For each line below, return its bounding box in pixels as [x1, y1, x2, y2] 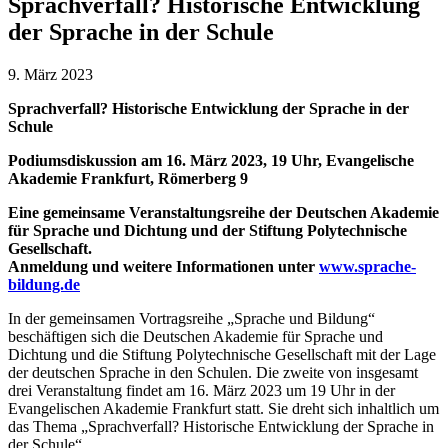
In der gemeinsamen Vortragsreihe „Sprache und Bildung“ [8, 309, 375, 327]
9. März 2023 [8, 65, 93, 83]
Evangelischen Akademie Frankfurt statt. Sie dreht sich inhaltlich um [8, 399, 439, 417]
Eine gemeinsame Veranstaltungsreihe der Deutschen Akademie [8, 203, 439, 221]
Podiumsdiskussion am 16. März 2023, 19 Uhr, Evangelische [8, 151, 414, 169]
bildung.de [8, 275, 80, 293]
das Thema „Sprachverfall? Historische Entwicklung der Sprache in [8, 417, 434, 435]
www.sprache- [319, 257, 416, 275]
